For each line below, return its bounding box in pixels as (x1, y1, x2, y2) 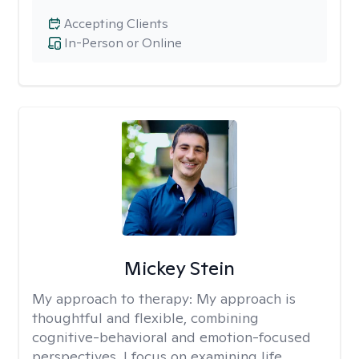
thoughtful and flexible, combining (32, 309, 259, 327)
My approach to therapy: (32, 289, 196, 308)
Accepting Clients (64, 15, 168, 32)
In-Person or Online (64, 34, 182, 51)
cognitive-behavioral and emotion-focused (32, 328, 311, 346)
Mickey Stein (123, 256, 235, 280)
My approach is (196, 289, 296, 308)
